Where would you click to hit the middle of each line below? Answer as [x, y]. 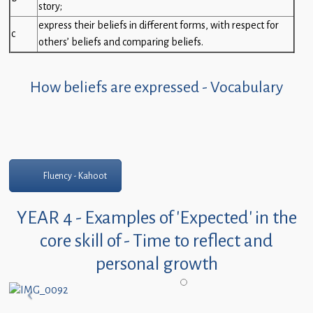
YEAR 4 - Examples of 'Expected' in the [156, 218]
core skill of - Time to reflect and [156, 241]
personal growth [156, 264]
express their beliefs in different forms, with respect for [159, 26]
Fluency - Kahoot [75, 176]
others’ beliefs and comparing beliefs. [121, 43]
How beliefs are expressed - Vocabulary [156, 87]
